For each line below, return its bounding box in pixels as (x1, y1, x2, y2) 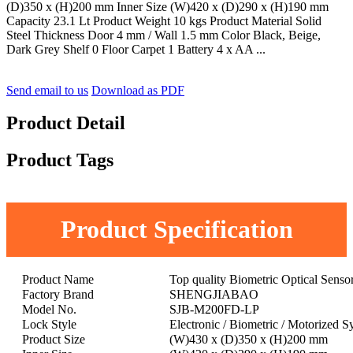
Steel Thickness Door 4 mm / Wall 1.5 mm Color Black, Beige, (6, 28, 321, 42)
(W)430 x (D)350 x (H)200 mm (169, 333, 328, 347)
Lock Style (22, 318, 76, 332)
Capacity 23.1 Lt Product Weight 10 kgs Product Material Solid (6, 13, 321, 28)
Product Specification (60, 215, 293, 244)
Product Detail (6, 113, 125, 134)
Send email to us (6, 83, 88, 97)
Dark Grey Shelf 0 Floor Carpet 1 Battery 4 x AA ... (6, 42, 266, 56)
